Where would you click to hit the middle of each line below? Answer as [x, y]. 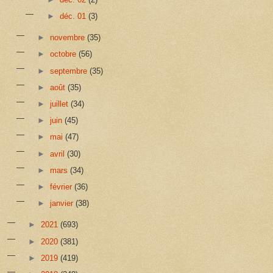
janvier [63, 204]
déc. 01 [74, 16]
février [62, 187]
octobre [65, 54]
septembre [70, 71]
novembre [69, 38]
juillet [61, 104]
